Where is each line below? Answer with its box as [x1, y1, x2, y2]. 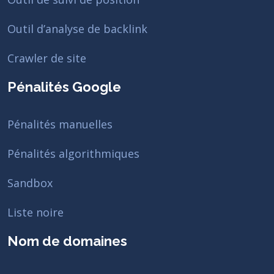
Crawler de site [7, 51, 86, 65]
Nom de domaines [7, 233, 127, 249]
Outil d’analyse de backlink [7, 21, 147, 36]
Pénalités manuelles [7, 117, 113, 131]
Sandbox [7, 176, 53, 190]
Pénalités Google [7, 79, 121, 95]
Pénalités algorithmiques [7, 146, 139, 161]
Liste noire [7, 205, 64, 220]
